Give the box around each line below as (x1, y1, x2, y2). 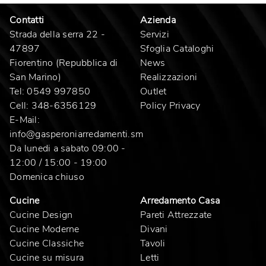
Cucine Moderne (9, 223, 80, 236)
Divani (140, 223, 168, 236)
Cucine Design (9, 208, 73, 221)
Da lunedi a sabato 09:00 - (9, 142, 126, 155)
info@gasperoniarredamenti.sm (9, 128, 143, 141)
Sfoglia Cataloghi (140, 42, 214, 55)
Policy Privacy (140, 99, 201, 112)
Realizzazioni (140, 71, 198, 84)
